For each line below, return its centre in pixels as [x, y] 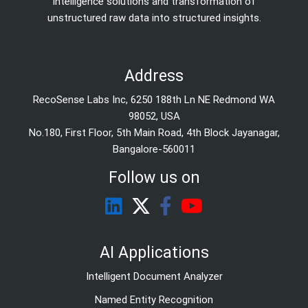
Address [154, 76]
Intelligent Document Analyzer [154, 277]
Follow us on [154, 178]
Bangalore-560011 [154, 150]
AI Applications [154, 253]
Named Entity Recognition [154, 300]
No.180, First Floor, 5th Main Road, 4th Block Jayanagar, [154, 133]
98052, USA [154, 117]
